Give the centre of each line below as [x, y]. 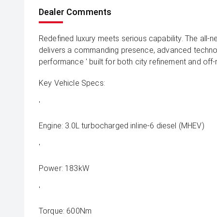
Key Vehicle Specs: [72, 83]
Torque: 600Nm [65, 211]
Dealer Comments [75, 12]
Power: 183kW [64, 168]
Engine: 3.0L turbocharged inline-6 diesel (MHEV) [122, 126]
